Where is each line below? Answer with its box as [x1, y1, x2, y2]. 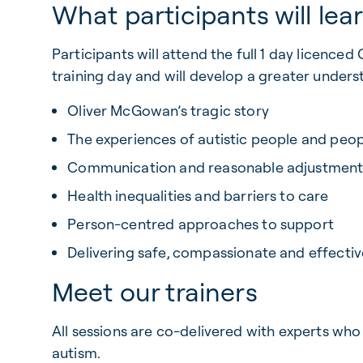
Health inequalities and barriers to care [67, 186, 329, 205]
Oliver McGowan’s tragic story [67, 101, 269, 120]
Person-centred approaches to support [67, 215, 334, 233]
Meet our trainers [52, 275, 258, 308]
